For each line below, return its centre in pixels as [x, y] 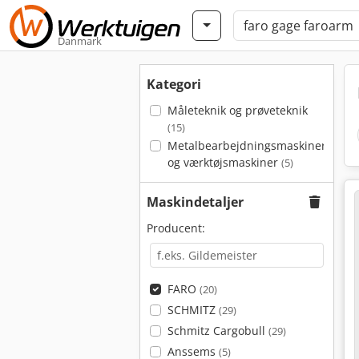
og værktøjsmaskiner [224, 162]
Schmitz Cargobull [218, 331]
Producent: [176, 228]
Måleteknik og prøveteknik [237, 110]
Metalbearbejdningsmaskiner [246, 145]
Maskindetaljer [195, 202]
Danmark [80, 41]
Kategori [174, 84]
